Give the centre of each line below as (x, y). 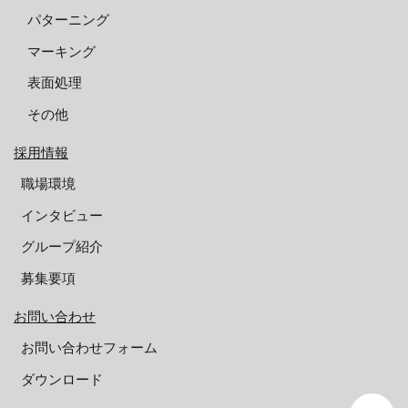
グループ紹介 (61, 246)
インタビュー (61, 215)
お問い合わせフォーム (89, 347)
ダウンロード (61, 379)
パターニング (68, 20)
